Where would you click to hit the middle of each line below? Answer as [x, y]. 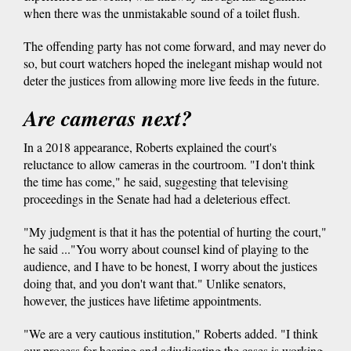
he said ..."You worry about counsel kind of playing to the [166, 248]
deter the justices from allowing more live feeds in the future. [172, 80]
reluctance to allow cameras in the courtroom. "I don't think [169, 164]
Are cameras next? [108, 118]
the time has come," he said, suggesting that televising [156, 181]
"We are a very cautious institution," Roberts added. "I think [171, 333]
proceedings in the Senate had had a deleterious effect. [157, 198]
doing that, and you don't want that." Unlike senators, [155, 283]
